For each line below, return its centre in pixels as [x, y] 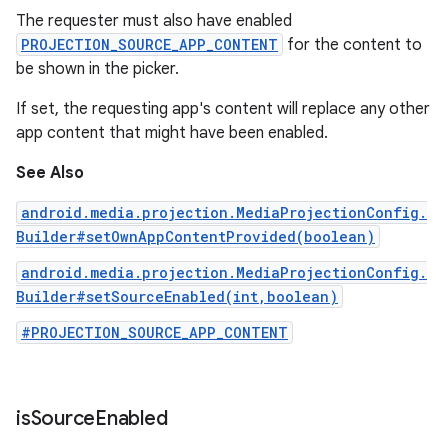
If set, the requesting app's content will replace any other [223, 109]
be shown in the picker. [97, 69]
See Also [50, 173]
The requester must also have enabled [154, 21]
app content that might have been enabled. [172, 133]
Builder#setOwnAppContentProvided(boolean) [195, 236]
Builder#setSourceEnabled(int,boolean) [177, 296]
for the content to [352, 45]
